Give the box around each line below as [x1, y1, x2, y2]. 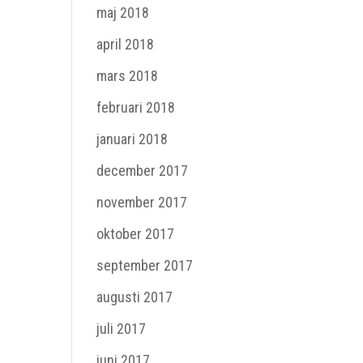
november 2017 [96, 194, 188, 211]
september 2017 [96, 257, 194, 274]
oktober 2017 [96, 225, 175, 242]
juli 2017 [96, 320, 147, 337]
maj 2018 [96, 4, 150, 21]
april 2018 [96, 36, 155, 53]
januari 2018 [96, 130, 169, 147]
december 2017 [96, 162, 189, 179]
